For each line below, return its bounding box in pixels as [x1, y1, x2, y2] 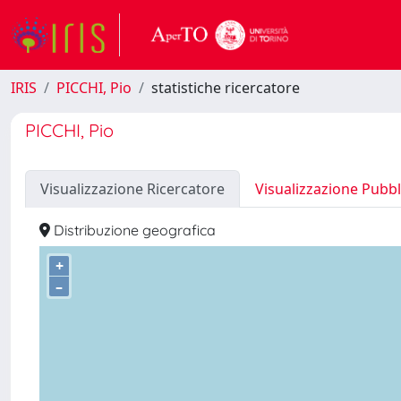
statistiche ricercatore [151, 78, 300, 98]
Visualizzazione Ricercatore [40, 179, 225, 199]
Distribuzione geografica [50, 221, 216, 239]
